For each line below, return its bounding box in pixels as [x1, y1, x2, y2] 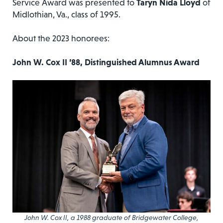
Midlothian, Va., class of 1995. [12, 9, 120, 20]
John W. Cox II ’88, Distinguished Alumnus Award [12, 57, 200, 68]
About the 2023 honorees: [12, 33, 110, 44]
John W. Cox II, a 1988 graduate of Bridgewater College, [24, 213, 199, 222]
